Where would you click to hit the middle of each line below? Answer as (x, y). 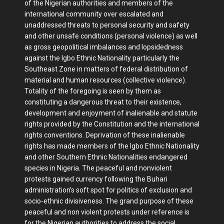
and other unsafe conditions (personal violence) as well (111, 36)
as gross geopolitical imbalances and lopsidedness (104, 47)
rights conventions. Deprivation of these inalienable (105, 135)
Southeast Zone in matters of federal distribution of (106, 69)
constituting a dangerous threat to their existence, (103, 102)
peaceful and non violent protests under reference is (107, 212)
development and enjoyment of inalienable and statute (111, 113)
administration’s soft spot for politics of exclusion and (108, 190)
